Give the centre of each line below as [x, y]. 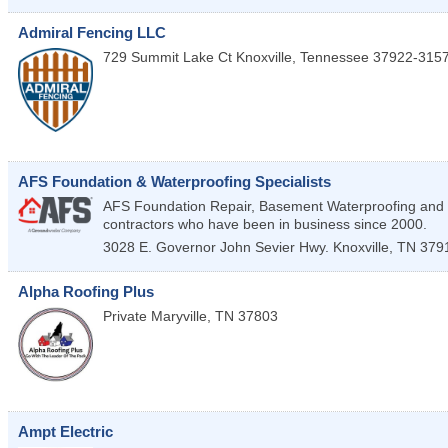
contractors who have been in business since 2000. [265, 224]
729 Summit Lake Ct [167, 57]
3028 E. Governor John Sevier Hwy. [216, 247]
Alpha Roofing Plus [86, 292]
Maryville [179, 316]
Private [125, 316]
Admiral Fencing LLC [92, 33]
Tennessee [334, 57]
